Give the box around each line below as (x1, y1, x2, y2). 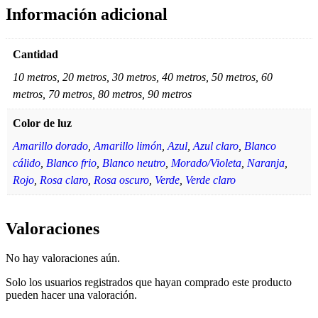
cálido (13, 156, 40, 169)
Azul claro (193, 139, 238, 152)
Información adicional (6, 4, 168, 23)
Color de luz (13, 116, 72, 129)
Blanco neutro (102, 156, 165, 169)
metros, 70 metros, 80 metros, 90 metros (13, 87, 192, 100)
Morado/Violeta (171, 156, 241, 169)
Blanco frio (46, 156, 97, 169)
